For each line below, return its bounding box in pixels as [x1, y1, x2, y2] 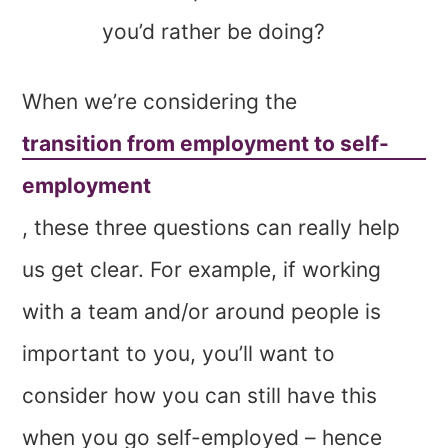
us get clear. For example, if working [22, 256, 382, 282]
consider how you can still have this [22, 382, 378, 408]
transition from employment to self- [22, 130, 390, 156]
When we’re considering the [22, 88, 298, 114]
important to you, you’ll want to [22, 340, 336, 366]
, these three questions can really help [22, 214, 401, 240]
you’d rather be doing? [102, 18, 326, 44]
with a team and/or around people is [22, 298, 382, 324]
